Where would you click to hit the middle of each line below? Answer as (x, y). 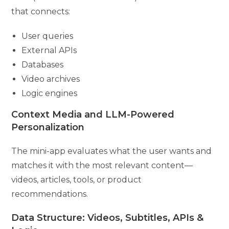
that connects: (41, 11)
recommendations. (50, 194)
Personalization (48, 127)
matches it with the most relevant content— (102, 165)
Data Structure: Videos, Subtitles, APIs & (108, 217)
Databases (43, 64)
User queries (48, 36)
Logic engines (50, 93)
